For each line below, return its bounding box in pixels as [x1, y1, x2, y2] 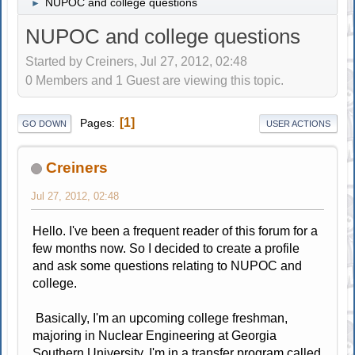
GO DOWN [22, 118, 67, 128]
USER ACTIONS [265, 118, 330, 128]
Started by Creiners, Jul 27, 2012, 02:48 [25, 55, 248, 69]
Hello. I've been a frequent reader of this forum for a [32, 223, 319, 238]
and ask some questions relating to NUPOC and [32, 258, 303, 273]
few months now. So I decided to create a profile [32, 241, 300, 255]
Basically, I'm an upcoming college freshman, [32, 311, 288, 325]
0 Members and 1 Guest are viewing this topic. [25, 74, 284, 88]
